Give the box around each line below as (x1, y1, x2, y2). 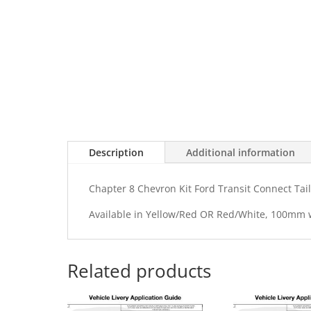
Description (89, 146, 144, 160)
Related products (67, 258, 211, 283)
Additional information (186, 146, 295, 160)
